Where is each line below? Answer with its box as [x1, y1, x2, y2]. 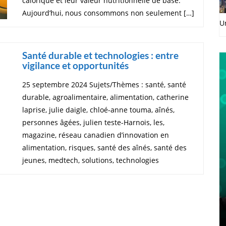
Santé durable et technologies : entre [22, 49, 179, 61]
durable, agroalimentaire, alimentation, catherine [22, 92, 189, 102]
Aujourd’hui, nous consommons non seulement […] [22, 8, 194, 18]
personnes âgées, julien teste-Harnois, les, [22, 117, 164, 127]
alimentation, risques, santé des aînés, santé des [22, 142, 187, 152]
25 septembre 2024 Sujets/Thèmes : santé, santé [22, 79, 186, 89]
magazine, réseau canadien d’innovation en [22, 130, 169, 140]
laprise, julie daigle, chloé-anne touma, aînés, [22, 104, 175, 115]
